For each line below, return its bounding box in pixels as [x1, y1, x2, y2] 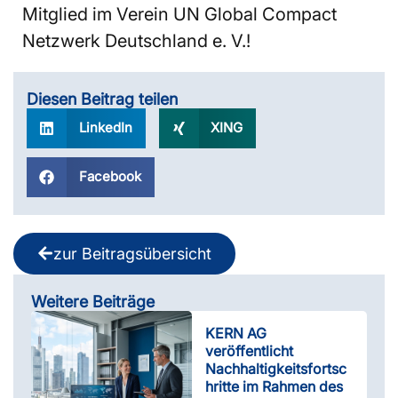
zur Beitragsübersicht [53, 243, 211, 263]
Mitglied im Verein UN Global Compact [22, 3, 337, 25]
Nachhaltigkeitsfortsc [205, 359, 347, 378]
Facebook [78, 168, 141, 186]
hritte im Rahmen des [205, 377, 344, 395]
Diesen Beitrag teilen [27, 89, 178, 108]
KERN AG [205, 323, 267, 342]
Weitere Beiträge [31, 291, 155, 311]
